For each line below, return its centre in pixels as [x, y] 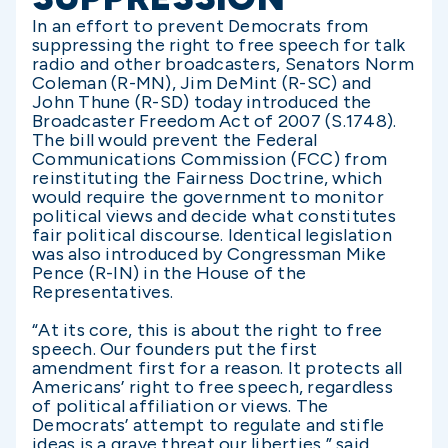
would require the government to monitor [208, 197]
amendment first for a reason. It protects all [217, 368]
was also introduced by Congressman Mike [209, 254]
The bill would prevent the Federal [175, 140]
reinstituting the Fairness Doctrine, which [207, 178]
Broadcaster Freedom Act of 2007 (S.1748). [214, 121]
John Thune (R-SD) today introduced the [202, 102]
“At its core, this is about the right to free [207, 330]
